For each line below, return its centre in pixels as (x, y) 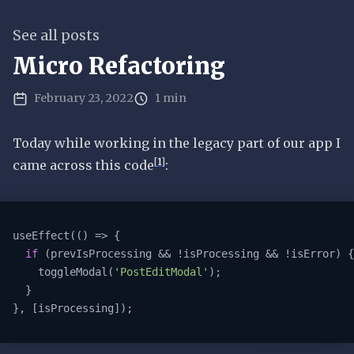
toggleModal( (76, 271)
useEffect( (44, 235)
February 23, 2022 (82, 98)
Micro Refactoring (119, 66)
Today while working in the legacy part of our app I (177, 143)
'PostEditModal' (161, 271)
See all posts (56, 36)
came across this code (83, 165)
